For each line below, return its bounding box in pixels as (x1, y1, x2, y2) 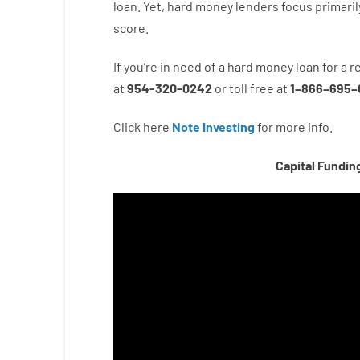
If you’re (112, 59, 157, 74)
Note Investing (171, 119, 255, 134)
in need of (159, 59, 216, 74)
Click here (112, 119, 170, 134)
